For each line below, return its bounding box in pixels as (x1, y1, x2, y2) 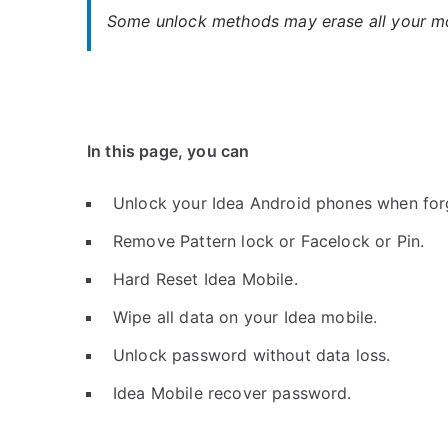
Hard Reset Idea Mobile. (113, 269, 298, 289)
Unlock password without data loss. (113, 345, 391, 365)
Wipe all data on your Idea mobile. (113, 307, 378, 327)
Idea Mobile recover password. (113, 383, 352, 403)
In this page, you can (87, 141, 250, 161)
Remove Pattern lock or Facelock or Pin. (113, 231, 425, 251)
